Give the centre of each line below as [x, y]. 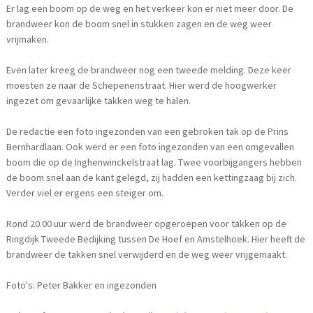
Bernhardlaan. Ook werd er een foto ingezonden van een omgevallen [151, 147]
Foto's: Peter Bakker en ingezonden [82, 285]
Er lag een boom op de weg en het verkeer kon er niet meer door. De [150, 9]
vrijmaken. [28, 39]
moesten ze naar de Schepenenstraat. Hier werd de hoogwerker [142, 86]
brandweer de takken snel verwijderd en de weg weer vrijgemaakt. [147, 255]
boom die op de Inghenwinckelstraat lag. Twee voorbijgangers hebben [154, 162]
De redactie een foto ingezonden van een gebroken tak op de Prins [148, 132]
